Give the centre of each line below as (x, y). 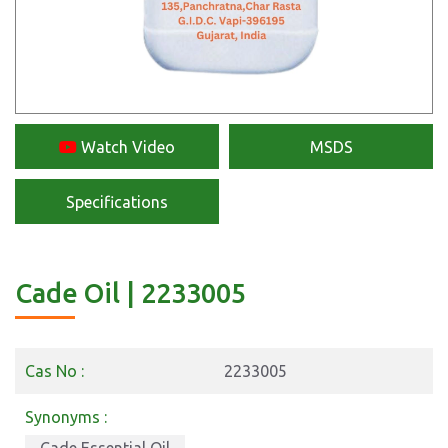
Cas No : (54, 371)
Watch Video (126, 146)
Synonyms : (66, 417)
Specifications (117, 201)
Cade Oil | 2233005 (130, 293)
